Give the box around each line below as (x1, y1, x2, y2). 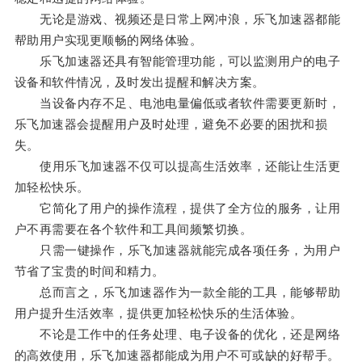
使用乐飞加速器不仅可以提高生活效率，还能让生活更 (14, 159, 341, 174)
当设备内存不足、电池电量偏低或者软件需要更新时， (14, 96, 341, 111)
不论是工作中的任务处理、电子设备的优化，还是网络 (14, 327, 341, 342)
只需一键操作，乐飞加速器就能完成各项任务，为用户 (14, 243, 341, 258)
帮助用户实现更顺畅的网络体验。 (14, 33, 203, 48)
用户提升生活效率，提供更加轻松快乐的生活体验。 (14, 306, 303, 321)
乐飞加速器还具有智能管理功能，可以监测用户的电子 (14, 54, 341, 69)
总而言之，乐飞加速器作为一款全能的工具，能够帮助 (14, 285, 341, 300)
